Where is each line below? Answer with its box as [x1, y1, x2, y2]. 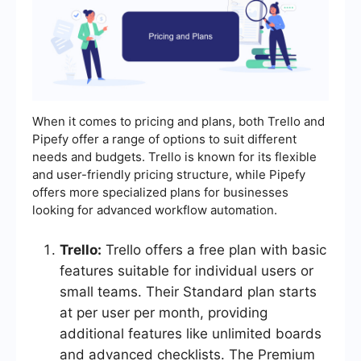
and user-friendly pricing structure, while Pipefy [32, 167, 305, 183]
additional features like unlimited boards [60, 326, 322, 342]
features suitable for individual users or [60, 263, 313, 280]
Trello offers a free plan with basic [102, 242, 326, 259]
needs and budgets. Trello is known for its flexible [32, 149, 317, 165]
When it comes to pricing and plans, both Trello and [32, 114, 325, 130]
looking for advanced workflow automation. [32, 202, 277, 218]
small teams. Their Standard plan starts [60, 284, 317, 301]
